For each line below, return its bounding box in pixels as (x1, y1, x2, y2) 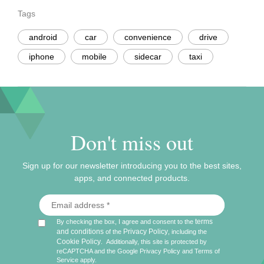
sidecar (134, 52, 161, 62)
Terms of (194, 247, 220, 255)
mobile (82, 52, 107, 62)
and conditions (57, 227, 104, 236)
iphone (29, 52, 54, 62)
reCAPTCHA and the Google (57, 247, 140, 255)
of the (104, 228, 124, 236)
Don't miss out (71, 128, 193, 157)
